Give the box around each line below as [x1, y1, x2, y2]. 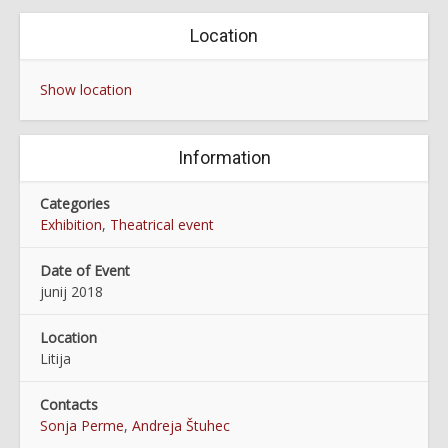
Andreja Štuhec [132, 416, 230, 435]
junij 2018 [40, 282, 103, 301]
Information [177, 147, 271, 168]
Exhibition [40, 215, 102, 234]
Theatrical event [110, 215, 214, 234]
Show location [40, 80, 132, 99]
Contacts [40, 395, 98, 414]
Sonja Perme [40, 416, 124, 435]
